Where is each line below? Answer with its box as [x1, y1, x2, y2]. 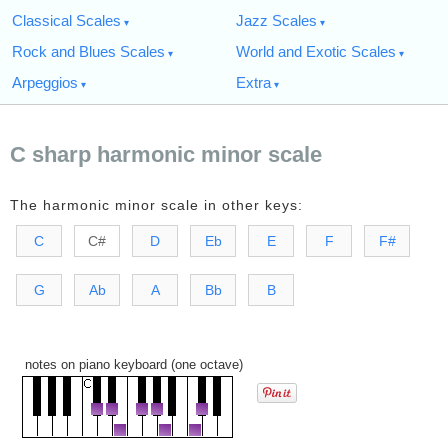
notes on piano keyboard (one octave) [16, 357, 243, 373]
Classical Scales [12, 12, 121, 29]
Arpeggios [12, 74, 78, 91]
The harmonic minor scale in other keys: [10, 197, 303, 213]
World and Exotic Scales [236, 43, 396, 60]
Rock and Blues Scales [12, 43, 165, 60]
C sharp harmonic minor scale [10, 142, 322, 167]
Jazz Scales [236, 12, 317, 29]
